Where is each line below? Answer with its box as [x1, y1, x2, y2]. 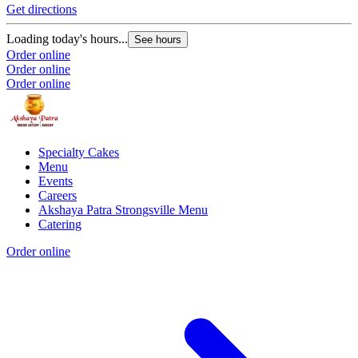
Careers [38, 189, 77, 203]
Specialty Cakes [38, 145, 119, 160]
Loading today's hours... [6, 32, 128, 46]
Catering [38, 217, 82, 232]
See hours [134, 34, 181, 46]
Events [38, 174, 73, 189]
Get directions [6, 2, 77, 17]
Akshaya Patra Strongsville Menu [38, 203, 208, 217]
